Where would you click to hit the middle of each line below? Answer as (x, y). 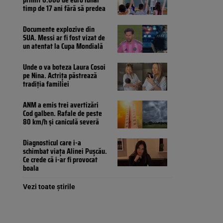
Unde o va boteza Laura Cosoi (64, 67)
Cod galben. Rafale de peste (62, 113)
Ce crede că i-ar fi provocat (60, 160)
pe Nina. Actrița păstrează (60, 76)
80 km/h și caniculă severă (61, 122)
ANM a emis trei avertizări (61, 105)
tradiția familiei (46, 84)
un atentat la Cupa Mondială (63, 46)
